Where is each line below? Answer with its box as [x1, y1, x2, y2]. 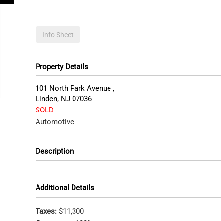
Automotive [36, 117, 74, 126]
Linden [36, 94, 57, 103]
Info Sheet [42, 31, 74, 38]
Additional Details [36, 184, 94, 192]
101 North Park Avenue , [36, 84, 114, 93]
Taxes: [36, 206, 59, 216]
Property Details [36, 62, 88, 71]
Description [36, 147, 74, 156]
